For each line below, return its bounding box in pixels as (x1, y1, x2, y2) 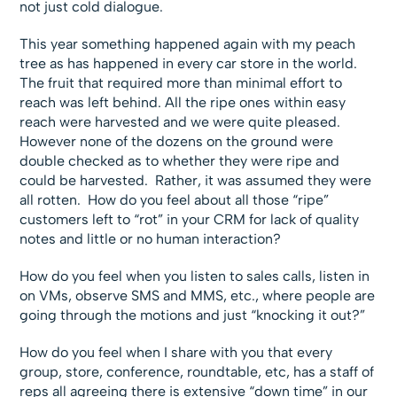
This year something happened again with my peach (19, 35, 356, 53)
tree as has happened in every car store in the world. (19, 55, 362, 73)
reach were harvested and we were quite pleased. (19, 113, 341, 131)
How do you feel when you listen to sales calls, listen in (19, 268, 370, 285)
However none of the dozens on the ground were (19, 133, 334, 151)
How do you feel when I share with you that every (19, 344, 333, 362)
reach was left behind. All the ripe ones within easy (19, 94, 346, 112)
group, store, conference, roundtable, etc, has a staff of (19, 363, 375, 381)
